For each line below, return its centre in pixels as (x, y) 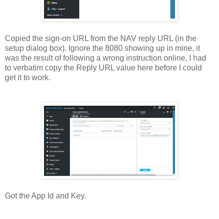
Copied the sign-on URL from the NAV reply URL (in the (101, 38)
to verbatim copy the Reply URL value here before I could (103, 67)
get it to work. (28, 77)
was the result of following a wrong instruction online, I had (106, 58)
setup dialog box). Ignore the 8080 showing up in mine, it (102, 48)
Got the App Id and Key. (45, 196)
